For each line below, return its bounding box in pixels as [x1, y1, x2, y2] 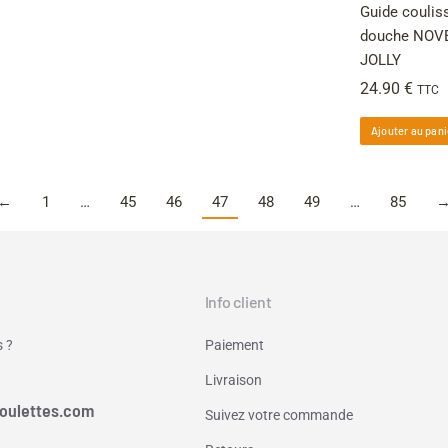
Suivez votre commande [204, 406, 353, 423]
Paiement [204, 336, 264, 353]
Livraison [204, 371, 262, 388]
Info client [204, 291, 272, 311]
